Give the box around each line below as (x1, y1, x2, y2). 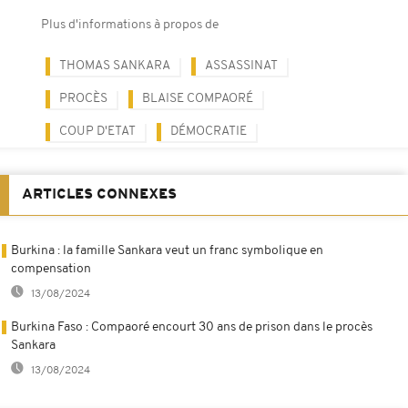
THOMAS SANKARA (59, 58, 170, 73)
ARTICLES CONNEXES (22, 187, 177, 202)
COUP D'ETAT (59, 124, 136, 138)
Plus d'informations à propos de (41, 17, 219, 32)
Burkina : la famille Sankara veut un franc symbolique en (11, 243, 323, 258)
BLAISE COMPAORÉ (142, 91, 253, 106)
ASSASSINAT (205, 58, 278, 73)
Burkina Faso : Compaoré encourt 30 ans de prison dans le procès (11, 320, 372, 334)
